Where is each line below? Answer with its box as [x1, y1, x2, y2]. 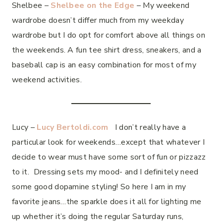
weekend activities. [12, 74, 82, 85]
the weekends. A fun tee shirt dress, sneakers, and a [12, 44, 202, 55]
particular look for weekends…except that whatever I [12, 136, 205, 148]
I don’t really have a [108, 121, 186, 133]
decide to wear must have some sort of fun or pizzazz [12, 151, 206, 163]
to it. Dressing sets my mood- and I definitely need [12, 166, 199, 177]
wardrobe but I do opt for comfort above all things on [12, 29, 205, 41]
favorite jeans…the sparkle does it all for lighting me [12, 196, 202, 207]
